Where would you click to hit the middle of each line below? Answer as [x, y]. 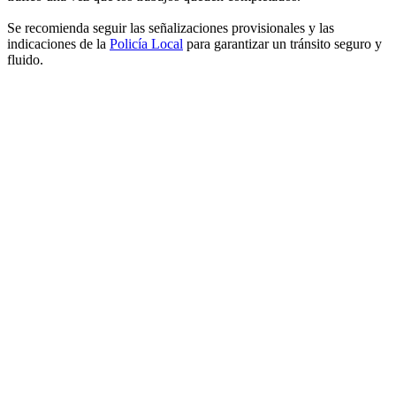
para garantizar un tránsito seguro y [282, 44]
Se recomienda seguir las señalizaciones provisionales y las [171, 28]
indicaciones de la [58, 44]
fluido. [25, 60]
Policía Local [146, 44]
